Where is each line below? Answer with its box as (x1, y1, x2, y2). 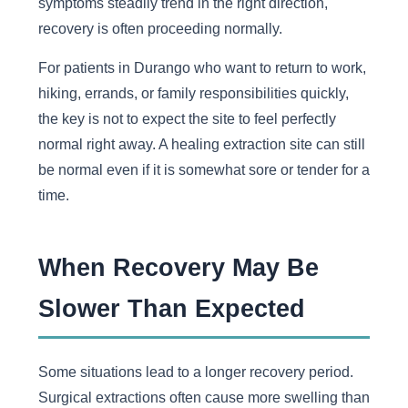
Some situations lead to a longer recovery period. (37, 362, 353, 380)
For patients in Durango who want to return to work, (37, 58, 366, 76)
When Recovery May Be (37, 253, 319, 282)
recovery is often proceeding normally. (37, 20, 282, 37)
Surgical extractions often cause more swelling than (37, 388, 370, 405)
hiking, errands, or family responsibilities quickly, (37, 84, 349, 101)
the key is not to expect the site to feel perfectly (37, 109, 336, 127)
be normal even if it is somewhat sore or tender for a (37, 160, 370, 178)
